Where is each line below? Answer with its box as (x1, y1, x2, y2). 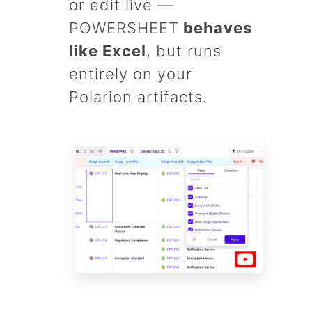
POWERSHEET (69, 18, 179, 37)
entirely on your (69, 64, 192, 83)
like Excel (69, 41, 146, 60)
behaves (179, 18, 252, 37)
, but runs (146, 41, 221, 60)
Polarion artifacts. (69, 87, 208, 106)
